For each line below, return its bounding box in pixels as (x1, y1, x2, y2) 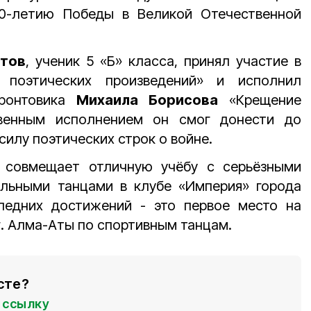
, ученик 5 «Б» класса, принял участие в (26, 53, 301, 70)
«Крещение (218, 92, 301, 109)
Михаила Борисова (76, 92, 218, 109)
